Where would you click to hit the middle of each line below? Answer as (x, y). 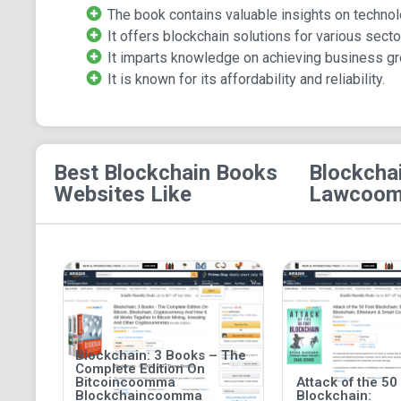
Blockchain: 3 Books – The (160, 356)
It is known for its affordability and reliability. (246, 80)
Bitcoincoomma (125, 383)
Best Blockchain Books (165, 173)
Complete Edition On (140, 369)
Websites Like (122, 195)
